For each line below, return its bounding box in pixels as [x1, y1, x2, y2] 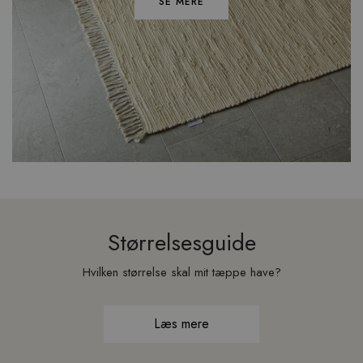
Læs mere [154, 314, 209, 333]
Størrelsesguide [107, 226, 256, 259]
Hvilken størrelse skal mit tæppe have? [82, 263, 281, 281]
